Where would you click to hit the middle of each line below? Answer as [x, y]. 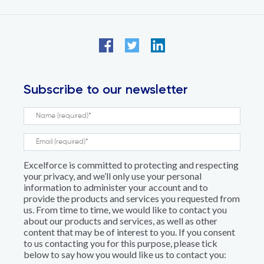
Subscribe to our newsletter [106, 90]
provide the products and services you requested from [132, 199]
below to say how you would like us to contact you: [125, 255]
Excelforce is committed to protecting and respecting [131, 165]
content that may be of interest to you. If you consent [129, 232]
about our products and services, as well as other [121, 221]
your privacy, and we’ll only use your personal [113, 176]
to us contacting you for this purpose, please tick [121, 243]
